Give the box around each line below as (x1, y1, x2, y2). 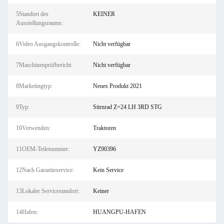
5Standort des (16, 10, 48, 17)
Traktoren (92, 124, 116, 131)
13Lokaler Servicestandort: (16, 187, 79, 194)
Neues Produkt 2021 (92, 82, 142, 89)
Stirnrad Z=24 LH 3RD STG (92, 103, 162, 110)
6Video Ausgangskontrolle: (16, 40, 80, 47)
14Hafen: (16, 208, 38, 215)
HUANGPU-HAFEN (92, 208, 146, 215)
